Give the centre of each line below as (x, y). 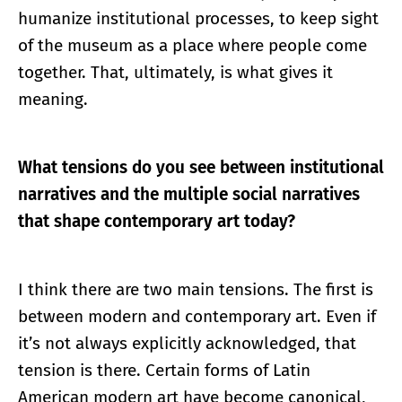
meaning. (53, 100)
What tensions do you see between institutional (201, 168)
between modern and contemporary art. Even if (197, 317)
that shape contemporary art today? (157, 222)
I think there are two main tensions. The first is (196, 290)
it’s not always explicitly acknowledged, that (187, 344)
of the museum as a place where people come (192, 46)
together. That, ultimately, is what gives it (175, 73)
